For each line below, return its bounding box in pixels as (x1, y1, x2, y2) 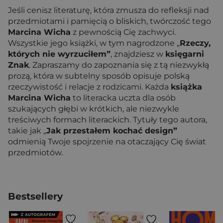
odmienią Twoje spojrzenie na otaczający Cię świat (8, 137, 206, 146)
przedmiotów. (8, 148, 63, 157)
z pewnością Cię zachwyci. (71, 27, 176, 37)
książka (171, 82, 202, 92)
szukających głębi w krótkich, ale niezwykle (8, 104, 179, 113)
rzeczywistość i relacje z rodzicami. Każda (8, 82, 171, 92)
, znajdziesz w (111, 49, 165, 59)
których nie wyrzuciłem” (8, 49, 111, 59)
